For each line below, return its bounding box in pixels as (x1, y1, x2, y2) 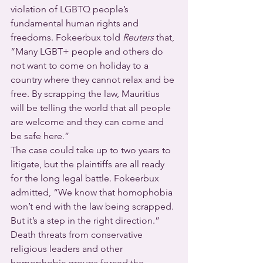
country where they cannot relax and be (11, 74, 177, 86)
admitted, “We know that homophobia (11, 187, 175, 198)
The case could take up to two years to (11, 144, 173, 156)
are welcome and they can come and (11, 116, 166, 128)
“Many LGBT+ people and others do (11, 46, 166, 58)
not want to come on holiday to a (11, 60, 151, 72)
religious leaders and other (11, 243, 125, 255)
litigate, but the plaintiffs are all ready (11, 159, 167, 170)
